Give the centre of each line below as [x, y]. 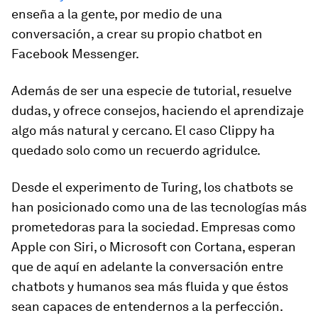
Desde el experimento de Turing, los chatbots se [152, 187]
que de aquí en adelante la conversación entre [147, 267]
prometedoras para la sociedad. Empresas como [153, 227]
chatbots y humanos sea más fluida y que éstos [150, 287]
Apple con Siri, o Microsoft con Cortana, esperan [154, 247]
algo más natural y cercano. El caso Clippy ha [143, 131]
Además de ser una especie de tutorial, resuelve [152, 91]
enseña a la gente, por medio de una [117, 14]
